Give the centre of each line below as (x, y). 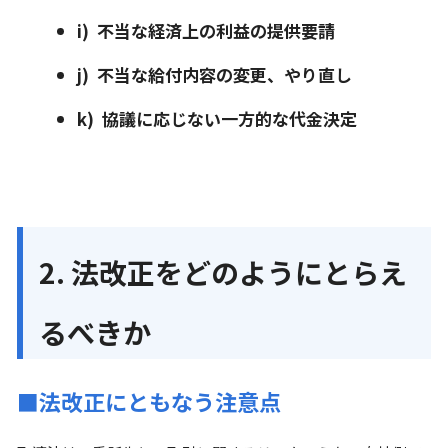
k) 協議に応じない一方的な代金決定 (217, 118)
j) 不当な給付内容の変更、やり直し (214, 74)
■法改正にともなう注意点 (149, 401)
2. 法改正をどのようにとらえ (223, 272)
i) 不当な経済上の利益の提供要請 (206, 30)
